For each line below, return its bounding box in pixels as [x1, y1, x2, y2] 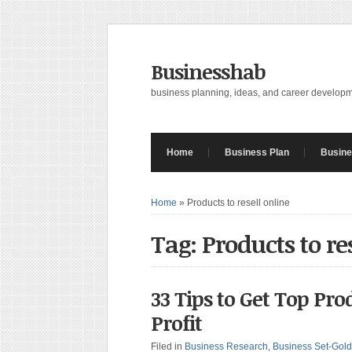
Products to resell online [187, 197, 290, 208]
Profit [151, 309, 202, 337]
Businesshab [151, 57, 266, 86]
